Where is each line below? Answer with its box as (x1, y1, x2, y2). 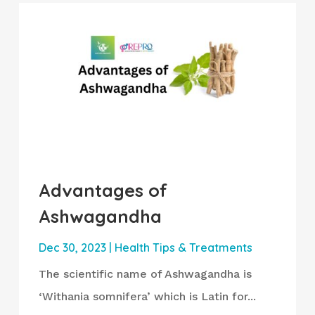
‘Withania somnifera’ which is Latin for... (38, 290, 256, 304)
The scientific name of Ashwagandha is (38, 267, 252, 281)
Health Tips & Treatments (114, 240, 252, 255)
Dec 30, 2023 (38, 240, 106, 255)
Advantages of (38, 179, 167, 202)
